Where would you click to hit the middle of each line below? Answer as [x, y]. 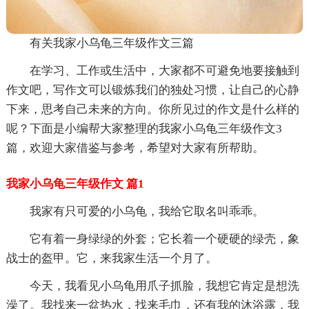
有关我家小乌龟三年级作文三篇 [111, 43]
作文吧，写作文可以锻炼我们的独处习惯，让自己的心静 [152, 90]
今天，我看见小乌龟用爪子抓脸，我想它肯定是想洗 [164, 286]
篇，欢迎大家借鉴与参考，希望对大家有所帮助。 [135, 148]
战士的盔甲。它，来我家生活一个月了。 [111, 258]
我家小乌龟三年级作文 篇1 [75, 183]
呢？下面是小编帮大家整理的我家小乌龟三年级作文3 [144, 128]
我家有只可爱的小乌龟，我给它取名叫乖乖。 [147, 211]
